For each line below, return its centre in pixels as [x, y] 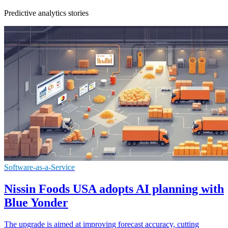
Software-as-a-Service [39, 167]
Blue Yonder [36, 202]
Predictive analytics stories [46, 13]
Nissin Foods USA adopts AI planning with [114, 189]
